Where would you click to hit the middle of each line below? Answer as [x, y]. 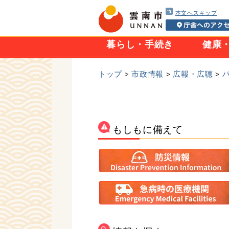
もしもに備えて [147, 130]
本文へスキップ [196, 13]
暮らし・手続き [140, 44]
